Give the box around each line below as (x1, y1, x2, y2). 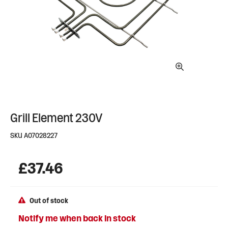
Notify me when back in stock (18, 212, 136, 223)
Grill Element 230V (10, 109, 103, 124)
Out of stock (30, 195, 68, 204)
